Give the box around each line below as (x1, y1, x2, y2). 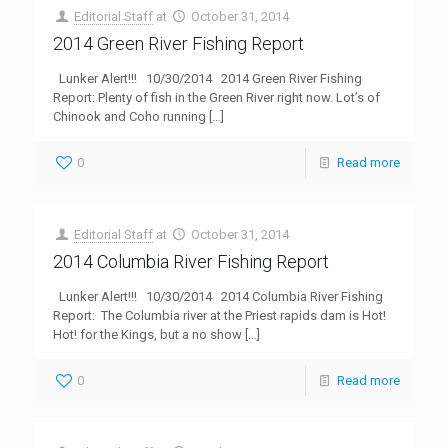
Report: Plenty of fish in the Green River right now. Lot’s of (53, 90, 380, 105)
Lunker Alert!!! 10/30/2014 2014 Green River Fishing (53, 71, 362, 86)
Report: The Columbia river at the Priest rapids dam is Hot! (53, 308, 386, 323)
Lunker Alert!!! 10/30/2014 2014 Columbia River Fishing (53, 289, 383, 304)
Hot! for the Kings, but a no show (53, 327, 242, 342)
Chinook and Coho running (53, 109, 206, 124)
